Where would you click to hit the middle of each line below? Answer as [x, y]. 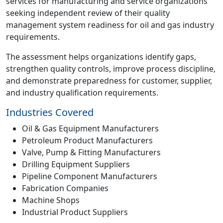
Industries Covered [50, 112]
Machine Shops [51, 200]
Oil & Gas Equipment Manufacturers [90, 128]
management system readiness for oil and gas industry [110, 25]
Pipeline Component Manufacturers [90, 176]
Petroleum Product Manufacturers [87, 140]
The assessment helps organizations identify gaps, [101, 57]
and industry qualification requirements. [82, 93]
